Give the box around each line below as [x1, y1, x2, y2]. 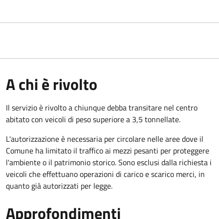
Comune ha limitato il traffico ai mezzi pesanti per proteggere [6, 144, 209, 156]
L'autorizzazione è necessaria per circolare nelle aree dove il [6, 132, 203, 145]
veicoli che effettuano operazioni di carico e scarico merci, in [6, 168, 205, 180]
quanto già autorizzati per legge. [6, 179, 112, 192]
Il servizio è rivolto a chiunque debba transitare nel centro [6, 101, 197, 113]
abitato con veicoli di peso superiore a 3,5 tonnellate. [6, 113, 180, 125]
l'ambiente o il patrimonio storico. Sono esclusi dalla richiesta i [6, 156, 212, 168]
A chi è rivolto [6, 72, 97, 96]
